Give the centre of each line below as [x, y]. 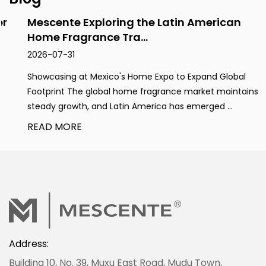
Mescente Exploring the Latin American [116, 23]
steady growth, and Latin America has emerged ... [112, 107]
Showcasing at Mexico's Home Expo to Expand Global [118, 77]
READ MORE [36, 127]
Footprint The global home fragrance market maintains [124, 92]
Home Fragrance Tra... [69, 37]
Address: [29, 244]
